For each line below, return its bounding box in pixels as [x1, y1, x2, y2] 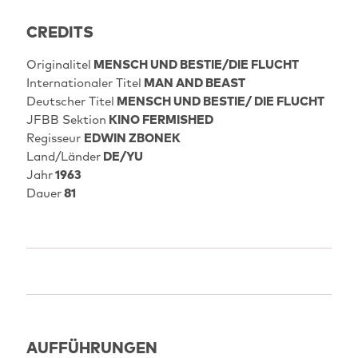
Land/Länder [26, 149, 101, 165]
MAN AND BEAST [141, 75, 245, 91]
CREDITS [26, 22, 93, 42]
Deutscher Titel [26, 93, 114, 109]
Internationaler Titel [26, 75, 141, 91]
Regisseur [26, 130, 84, 146]
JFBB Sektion [26, 112, 106, 128]
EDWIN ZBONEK [83, 130, 181, 146]
